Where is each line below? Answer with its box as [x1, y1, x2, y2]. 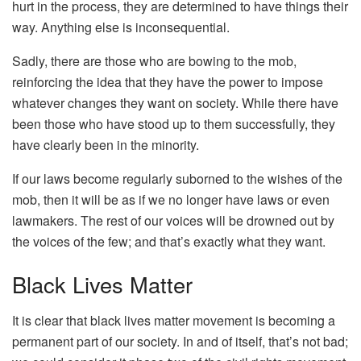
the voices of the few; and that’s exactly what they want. [12, 231, 326, 251]
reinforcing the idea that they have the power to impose [12, 72, 323, 91]
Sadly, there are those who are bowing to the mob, [12, 51, 297, 70]
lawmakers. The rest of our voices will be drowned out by [12, 210, 334, 230]
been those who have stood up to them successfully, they [12, 114, 335, 133]
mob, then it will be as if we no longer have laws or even [12, 189, 330, 209]
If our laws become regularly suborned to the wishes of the [12, 168, 342, 188]
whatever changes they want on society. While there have [12, 93, 338, 112]
